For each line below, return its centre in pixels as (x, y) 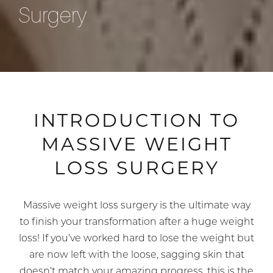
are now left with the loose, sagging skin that (136, 255)
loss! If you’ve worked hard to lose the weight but (136, 239)
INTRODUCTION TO (136, 120)
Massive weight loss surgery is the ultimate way (136, 206)
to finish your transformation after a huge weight (136, 222)
